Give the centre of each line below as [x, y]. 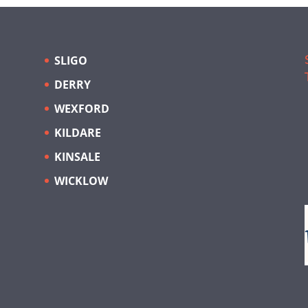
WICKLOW [81, 180]
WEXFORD [81, 108]
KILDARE [77, 132]
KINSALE [77, 156]
